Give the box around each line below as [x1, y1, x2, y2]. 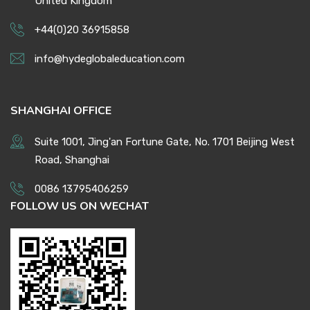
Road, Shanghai [35, 154, 109, 166]
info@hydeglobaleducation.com [35, 53, 185, 65]
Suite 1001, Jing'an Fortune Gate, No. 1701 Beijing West [35, 136, 295, 148]
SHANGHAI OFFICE [10, 103, 111, 118]
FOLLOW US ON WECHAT [10, 199, 149, 214]
